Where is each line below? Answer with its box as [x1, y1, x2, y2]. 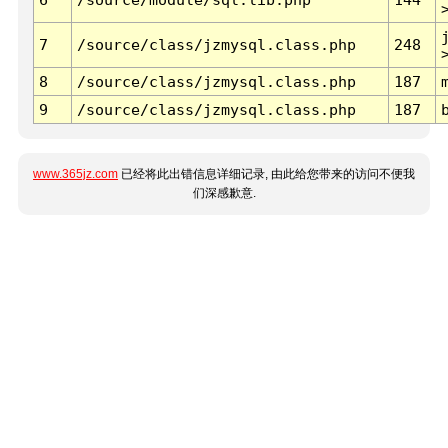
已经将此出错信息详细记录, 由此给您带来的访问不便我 [118, 167, 415, 182]
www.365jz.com [33, 167, 118, 182]
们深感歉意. [192, 186, 256, 201]
